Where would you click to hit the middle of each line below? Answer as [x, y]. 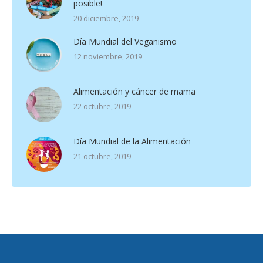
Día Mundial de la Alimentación [132, 141]
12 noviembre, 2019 [108, 56]
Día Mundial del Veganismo [125, 41]
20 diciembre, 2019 [106, 18]
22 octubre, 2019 [102, 106]
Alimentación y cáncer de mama [134, 91]
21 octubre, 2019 [102, 156]
